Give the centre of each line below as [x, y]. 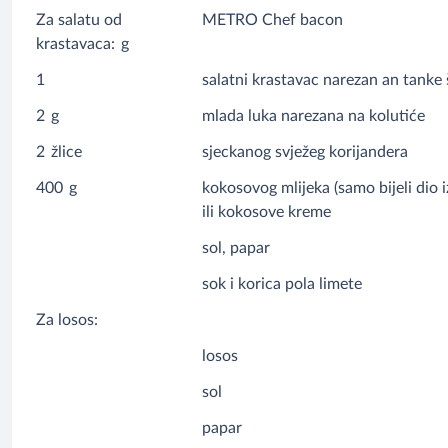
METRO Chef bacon [273, 20]
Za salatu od [79, 20]
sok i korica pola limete [282, 284]
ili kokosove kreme [267, 212]
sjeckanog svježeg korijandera [305, 152]
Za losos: [67, 320]
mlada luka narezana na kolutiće [314, 116]
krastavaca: [75, 44]
